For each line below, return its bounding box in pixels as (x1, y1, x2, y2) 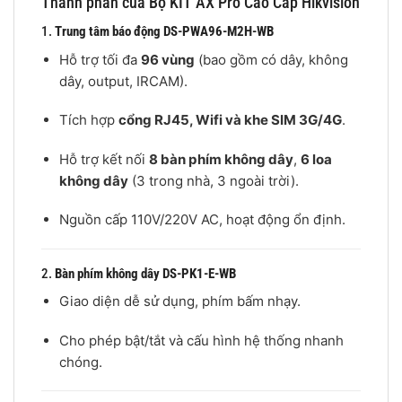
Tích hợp (58, 111, 118, 129)
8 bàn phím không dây (148, 150, 293, 168)
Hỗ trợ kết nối (58, 150, 149, 168)
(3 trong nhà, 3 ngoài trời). (127, 171, 299, 189)
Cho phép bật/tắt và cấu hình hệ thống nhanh (58, 331, 344, 349)
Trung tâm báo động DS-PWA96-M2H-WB (55, 23, 274, 40)
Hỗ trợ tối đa (58, 50, 141, 68)
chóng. (58, 353, 102, 371)
